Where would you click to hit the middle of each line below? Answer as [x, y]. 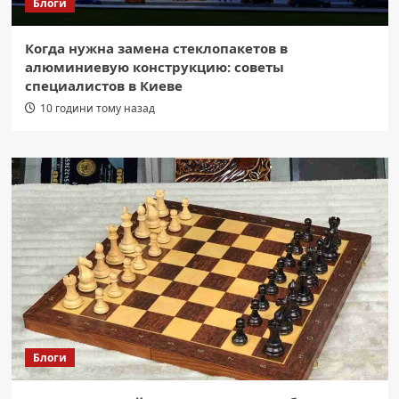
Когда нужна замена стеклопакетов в [156, 49]
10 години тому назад [97, 109]
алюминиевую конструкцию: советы [154, 67]
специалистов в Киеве [103, 86]
